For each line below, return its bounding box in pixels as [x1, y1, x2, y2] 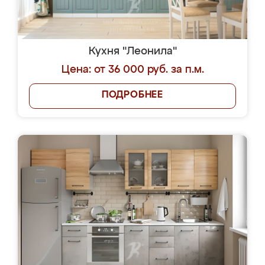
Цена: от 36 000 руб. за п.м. [61, 64, 204, 75]
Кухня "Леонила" [88, 46, 177, 57]
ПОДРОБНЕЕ [101, 91, 164, 100]
